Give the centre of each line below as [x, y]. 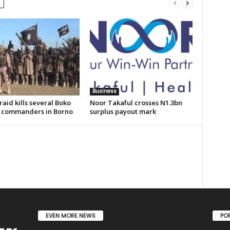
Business [104, 91]
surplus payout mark [123, 111]
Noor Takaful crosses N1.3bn [136, 103]
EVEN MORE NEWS [70, 215]
